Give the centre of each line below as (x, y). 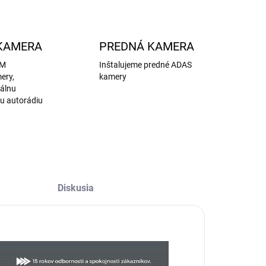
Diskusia (76, 188)
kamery (113, 76)
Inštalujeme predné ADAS (146, 64)
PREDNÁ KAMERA (147, 46)
